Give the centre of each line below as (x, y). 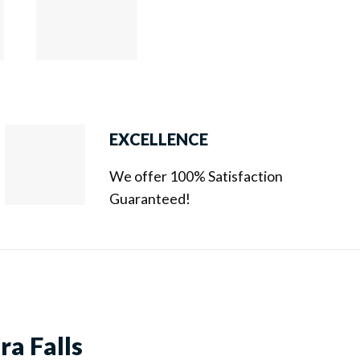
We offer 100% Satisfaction (196, 176)
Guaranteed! (150, 198)
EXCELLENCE (159, 139)
